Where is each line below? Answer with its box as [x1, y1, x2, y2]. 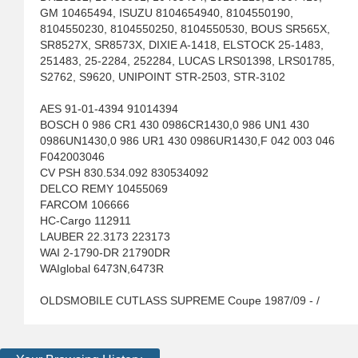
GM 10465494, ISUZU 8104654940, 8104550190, [40, 6, 293, 20]
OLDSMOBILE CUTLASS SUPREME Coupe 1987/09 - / [40, 294, 320, 308]
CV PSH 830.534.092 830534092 [40, 166, 209, 180]
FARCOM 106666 [40, 198, 129, 212]
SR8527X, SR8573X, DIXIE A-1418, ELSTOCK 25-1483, [40, 38, 324, 52]
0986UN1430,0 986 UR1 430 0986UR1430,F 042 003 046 [40, 134, 335, 148]
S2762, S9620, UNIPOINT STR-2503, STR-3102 [40, 70, 285, 84]
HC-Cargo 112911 [40, 214, 131, 228]
